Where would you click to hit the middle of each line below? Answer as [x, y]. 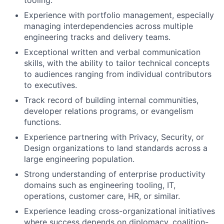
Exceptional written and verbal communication [112, 52]
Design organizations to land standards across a [116, 148]
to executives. [50, 85]
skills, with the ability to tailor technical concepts [117, 63]
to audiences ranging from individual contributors [118, 74]
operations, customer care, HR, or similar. [102, 196]
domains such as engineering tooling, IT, [100, 185]
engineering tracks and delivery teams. [97, 37]
